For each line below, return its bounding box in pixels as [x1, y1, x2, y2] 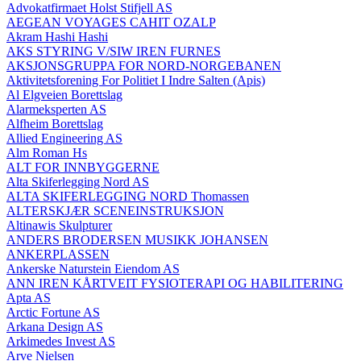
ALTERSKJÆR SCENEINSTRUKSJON [6, 203, 224, 218]
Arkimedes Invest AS [6, 334, 115, 348]
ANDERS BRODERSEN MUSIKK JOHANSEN [6, 232, 268, 247]
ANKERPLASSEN [6, 247, 110, 261]
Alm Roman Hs [6, 145, 87, 160]
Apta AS [6, 290, 51, 305]
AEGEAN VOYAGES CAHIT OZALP [6, 15, 216, 29]
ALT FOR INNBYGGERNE [6, 160, 160, 174]
